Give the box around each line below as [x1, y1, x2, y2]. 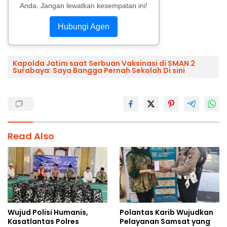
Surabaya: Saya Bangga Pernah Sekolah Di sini [13, 65, 185, 75]
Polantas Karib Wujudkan [120, 207, 213, 218]
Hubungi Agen [58, 22, 109, 31]
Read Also [8, 129, 54, 142]
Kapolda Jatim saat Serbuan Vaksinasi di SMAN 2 [13, 58, 195, 68]
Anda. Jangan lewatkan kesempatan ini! [20, 1, 147, 10]
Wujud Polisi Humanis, [8, 207, 88, 218]
